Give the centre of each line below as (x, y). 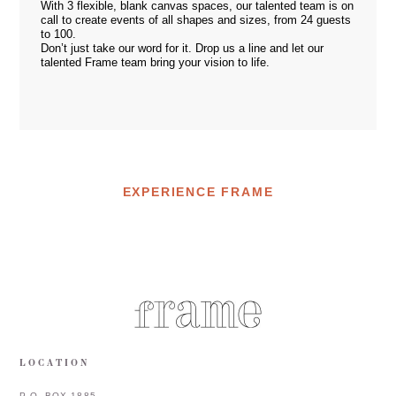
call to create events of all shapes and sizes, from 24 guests (196, 20)
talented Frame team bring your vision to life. (156, 62)
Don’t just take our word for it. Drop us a (143, 48)
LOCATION (55, 362)
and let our (295, 48)
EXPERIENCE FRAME (198, 192)
